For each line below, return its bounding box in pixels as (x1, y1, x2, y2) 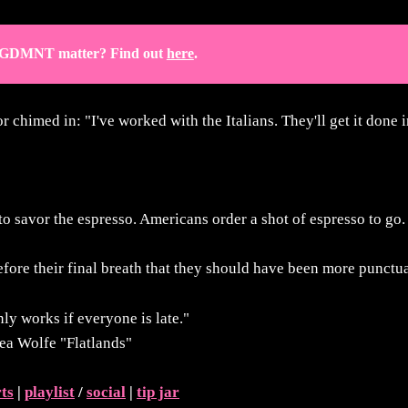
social (87, 382, 126, 401)
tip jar (137, 382, 179, 401)
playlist (25, 382, 75, 401)
